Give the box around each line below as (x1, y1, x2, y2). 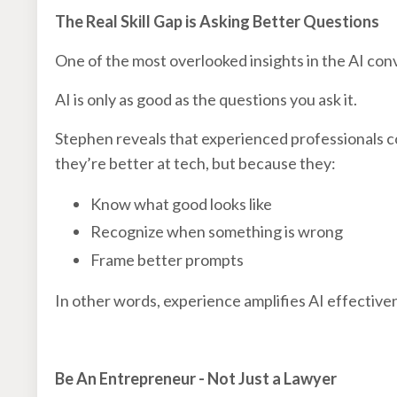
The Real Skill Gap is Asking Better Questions (55, 11, 379, 31)
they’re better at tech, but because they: (55, 152, 336, 173)
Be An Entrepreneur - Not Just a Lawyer (55, 368, 339, 388)
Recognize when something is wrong (90, 222, 343, 242)
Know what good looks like (90, 193, 272, 214)
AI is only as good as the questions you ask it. (55, 89, 357, 109)
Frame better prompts (90, 249, 244, 269)
